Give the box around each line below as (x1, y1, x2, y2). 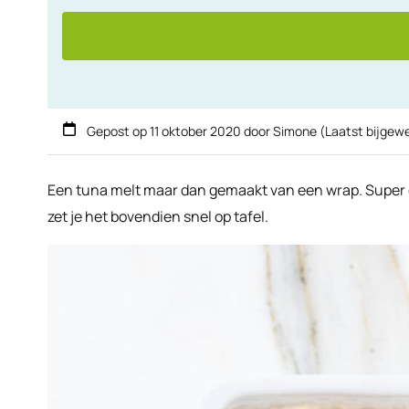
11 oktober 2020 (150, 121, 241, 140)
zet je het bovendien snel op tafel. (47, 205, 268, 226)
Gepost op (84, 121, 150, 140)
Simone (273, 121, 317, 140)
